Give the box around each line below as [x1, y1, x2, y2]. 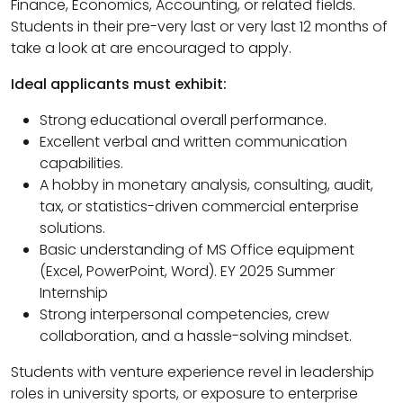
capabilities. [40, 152, 123, 174]
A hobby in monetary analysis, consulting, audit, [40, 174, 373, 195]
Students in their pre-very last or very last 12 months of [11, 15, 388, 37]
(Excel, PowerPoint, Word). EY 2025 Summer [40, 260, 335, 282]
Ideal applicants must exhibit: [11, 73, 227, 94]
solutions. [40, 217, 105, 238]
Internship [40, 282, 108, 303]
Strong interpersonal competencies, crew [40, 303, 329, 325]
